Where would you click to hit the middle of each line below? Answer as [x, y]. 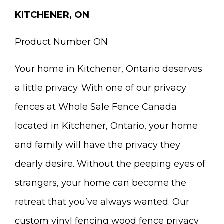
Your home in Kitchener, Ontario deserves [109, 69]
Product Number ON [61, 42]
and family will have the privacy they [98, 145]
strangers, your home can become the [101, 183]
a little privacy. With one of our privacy [101, 88]
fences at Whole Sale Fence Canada [96, 107]
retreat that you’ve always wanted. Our [102, 202]
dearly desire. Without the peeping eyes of [110, 164]
